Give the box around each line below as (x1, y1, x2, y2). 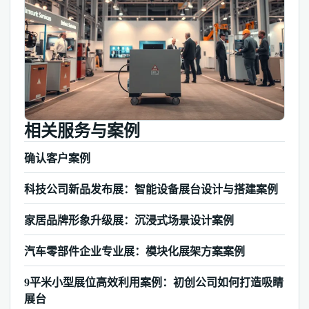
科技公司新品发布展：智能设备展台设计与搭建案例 (24, 183, 278, 195)
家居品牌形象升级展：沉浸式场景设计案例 (24, 215, 234, 226)
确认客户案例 (24, 152, 90, 164)
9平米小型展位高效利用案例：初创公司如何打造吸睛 (24, 277, 283, 288)
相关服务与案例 (24, 122, 140, 140)
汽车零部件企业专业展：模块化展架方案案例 (24, 246, 245, 257)
